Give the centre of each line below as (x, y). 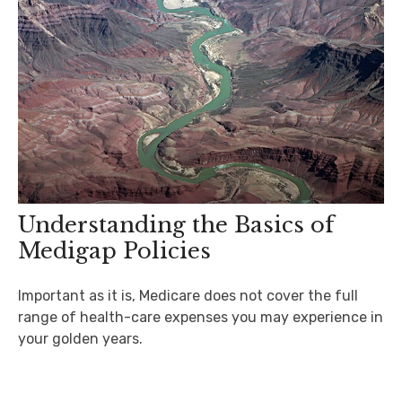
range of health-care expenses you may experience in (201, 317)
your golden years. (80, 338)
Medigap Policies (114, 250)
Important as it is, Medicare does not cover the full (188, 295)
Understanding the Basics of (176, 224)
